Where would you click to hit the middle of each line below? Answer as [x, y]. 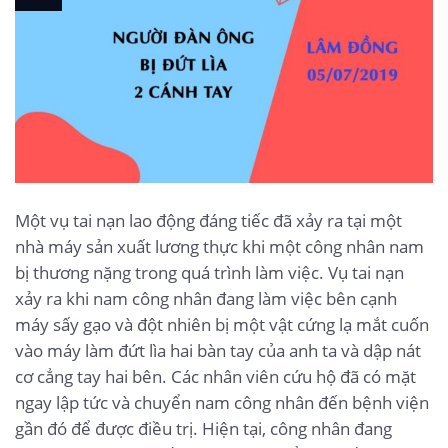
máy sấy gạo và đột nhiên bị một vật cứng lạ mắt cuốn [222, 325]
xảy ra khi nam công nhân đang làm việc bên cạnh [206, 299]
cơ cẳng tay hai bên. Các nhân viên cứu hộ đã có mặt [215, 377]
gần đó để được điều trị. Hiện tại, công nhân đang [203, 429]
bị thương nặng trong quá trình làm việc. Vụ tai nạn [209, 273]
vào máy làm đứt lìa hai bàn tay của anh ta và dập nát [218, 351]
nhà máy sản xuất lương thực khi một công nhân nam [219, 247]
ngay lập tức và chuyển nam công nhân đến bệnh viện [222, 403]
